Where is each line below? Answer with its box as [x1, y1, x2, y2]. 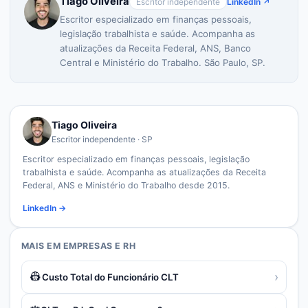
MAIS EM [21, 241, 63, 251]
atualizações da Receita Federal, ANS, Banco [60, 43, 251, 54]
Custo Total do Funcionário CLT [42, 271, 179, 283]
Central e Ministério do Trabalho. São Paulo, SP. [60, 57, 265, 68]
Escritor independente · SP [52, 133, 153, 144]
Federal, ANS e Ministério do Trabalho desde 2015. [23, 180, 230, 190]
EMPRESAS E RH [63, 241, 136, 251]
